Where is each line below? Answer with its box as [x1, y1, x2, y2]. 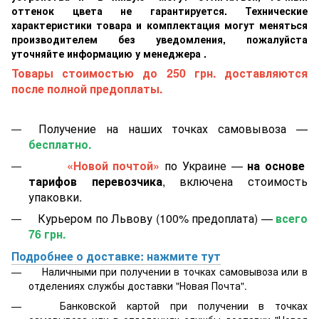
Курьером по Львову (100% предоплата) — [38, 210, 276, 227]
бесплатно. [28, 135, 91, 152]
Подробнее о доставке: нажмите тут [11, 247, 221, 264]
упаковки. [28, 188, 82, 205]
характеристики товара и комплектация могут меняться [11, 17, 308, 32]
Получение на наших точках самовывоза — [28, 120, 308, 137]
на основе [247, 157, 308, 174]
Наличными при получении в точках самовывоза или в [28, 263, 308, 278]
